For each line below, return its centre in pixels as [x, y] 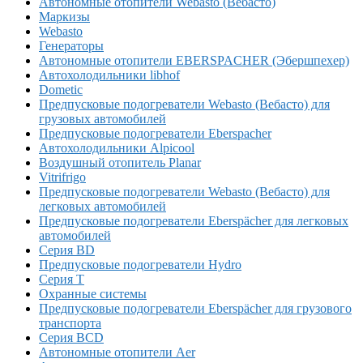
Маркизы [64, 16]
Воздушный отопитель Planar [120, 162]
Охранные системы [93, 293]
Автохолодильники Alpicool [117, 147]
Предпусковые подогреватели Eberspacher [155, 133]
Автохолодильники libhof [109, 75]
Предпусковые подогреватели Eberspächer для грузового [195, 308]
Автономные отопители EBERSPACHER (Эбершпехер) [194, 60]
